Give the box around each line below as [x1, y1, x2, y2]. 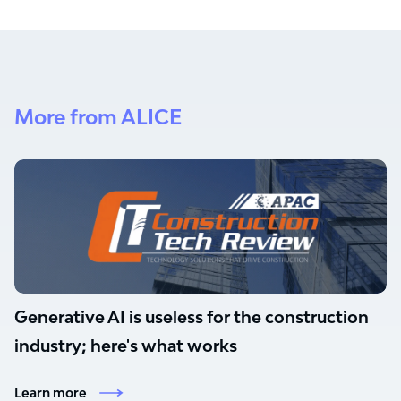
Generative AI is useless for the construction [14, 306, 369, 327]
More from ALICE [14, 104, 182, 129]
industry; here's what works [14, 335, 237, 355]
